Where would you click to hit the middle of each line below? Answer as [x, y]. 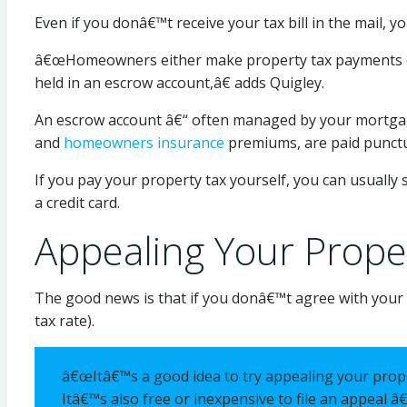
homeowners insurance [144, 142]
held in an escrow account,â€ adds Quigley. [179, 82]
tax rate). [66, 320]
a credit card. [77, 202]
